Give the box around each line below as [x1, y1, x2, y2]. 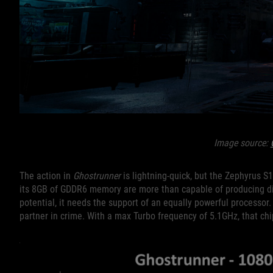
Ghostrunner [73, 169, 121, 182]
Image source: [213, 136, 271, 149]
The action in [19, 169, 73, 182]
